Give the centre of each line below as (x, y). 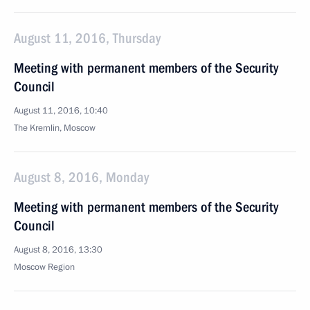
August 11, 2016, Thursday (87, 38)
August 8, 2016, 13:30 (58, 250)
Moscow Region (44, 267)
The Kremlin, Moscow (55, 128)
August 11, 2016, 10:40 (61, 111)
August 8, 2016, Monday (81, 177)
